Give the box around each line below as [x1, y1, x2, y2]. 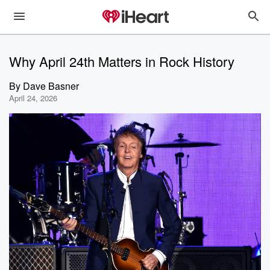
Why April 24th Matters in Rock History [9, 52, 234, 71]
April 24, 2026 [9, 92, 57, 104]
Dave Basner [23, 79, 79, 93]
